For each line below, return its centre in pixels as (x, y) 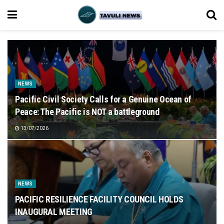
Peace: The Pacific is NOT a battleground (88, 112)
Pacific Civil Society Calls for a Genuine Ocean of (103, 99)
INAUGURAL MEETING (54, 212)
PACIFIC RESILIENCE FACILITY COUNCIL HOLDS (99, 199)
